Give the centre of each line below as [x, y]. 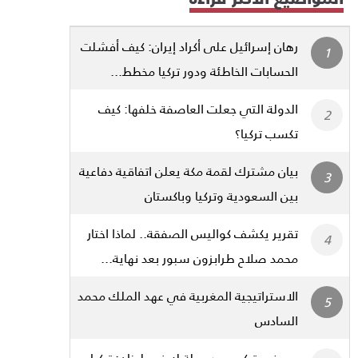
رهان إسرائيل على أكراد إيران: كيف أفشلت [189, 46]
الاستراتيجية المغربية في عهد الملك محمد [188, 296]
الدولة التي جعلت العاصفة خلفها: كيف [198, 109]
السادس [276, 320]
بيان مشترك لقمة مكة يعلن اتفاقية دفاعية [189, 171]
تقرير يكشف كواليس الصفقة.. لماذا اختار [193, 233]
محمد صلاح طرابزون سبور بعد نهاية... [199, 258]
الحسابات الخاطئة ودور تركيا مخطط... [204, 71]
